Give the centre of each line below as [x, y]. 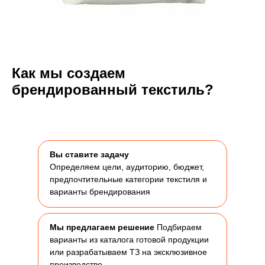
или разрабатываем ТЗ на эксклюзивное [128, 252]
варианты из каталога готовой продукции [129, 240]
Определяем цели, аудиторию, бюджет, [127, 167]
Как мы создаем [69, 73]
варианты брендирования [100, 192]
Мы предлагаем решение [102, 227]
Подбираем [178, 227]
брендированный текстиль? [113, 90]
